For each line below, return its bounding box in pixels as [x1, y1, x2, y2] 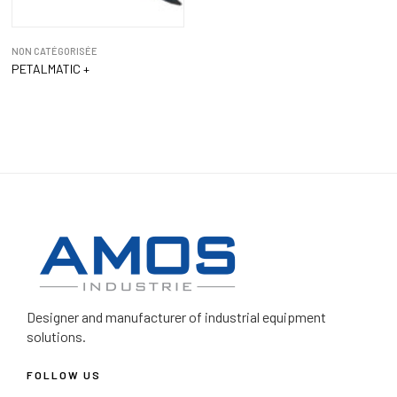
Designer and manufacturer [27, 308, 189, 326]
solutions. [27, 328, 86, 346]
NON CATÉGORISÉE [11, 45, 97, 58]
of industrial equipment [189, 308, 326, 326]
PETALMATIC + [11, 61, 90, 77]
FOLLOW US [27, 369, 101, 382]
